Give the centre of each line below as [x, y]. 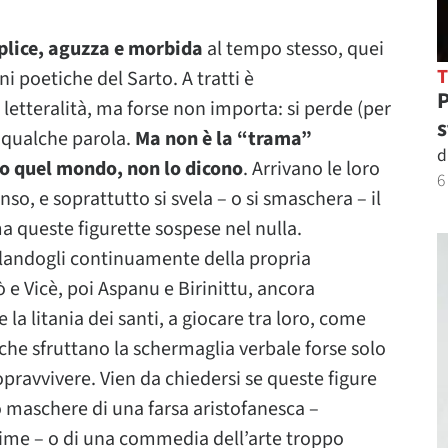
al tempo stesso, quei [293, 49]
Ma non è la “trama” [223, 139]
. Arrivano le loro [311, 169]
